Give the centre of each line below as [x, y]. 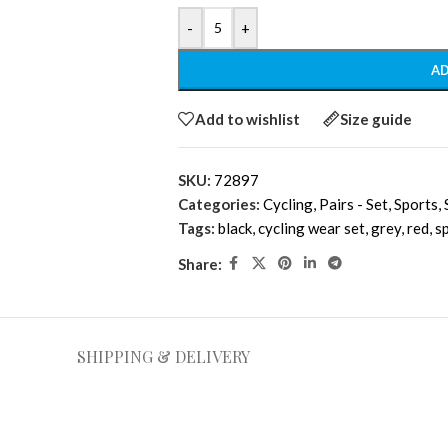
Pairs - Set [353, 204]
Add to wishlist [247, 118]
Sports [415, 204]
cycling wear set [311, 228]
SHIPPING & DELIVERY [163, 357]
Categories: [218, 204]
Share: [199, 263]
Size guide [375, 118]
